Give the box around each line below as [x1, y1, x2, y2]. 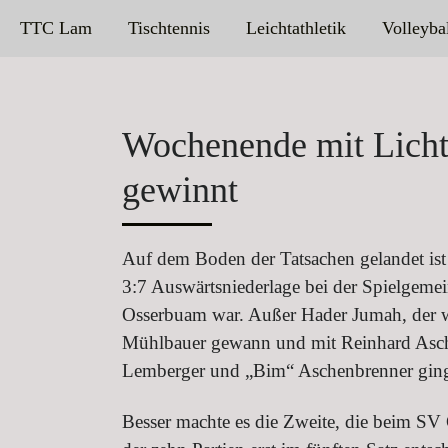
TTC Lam [20, 18, 92, 39]
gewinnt [122, 170, 238, 210]
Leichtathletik [245, 18, 346, 39]
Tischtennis [127, 18, 210, 39]
